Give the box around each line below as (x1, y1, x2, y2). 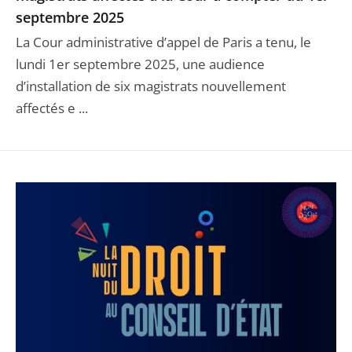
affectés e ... (16, 99, 88, 118)
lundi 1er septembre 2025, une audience (16, 55, 265, 74)
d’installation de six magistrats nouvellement (16, 77, 286, 96)
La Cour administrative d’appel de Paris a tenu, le (16, 33, 311, 52)
